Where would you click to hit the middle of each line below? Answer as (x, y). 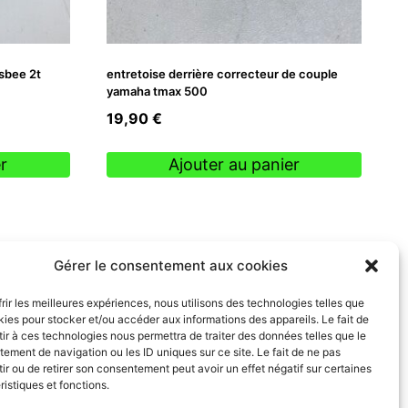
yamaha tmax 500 (157, 91)
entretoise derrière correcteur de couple (222, 73)
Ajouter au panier (234, 165)
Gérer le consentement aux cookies (171, 265)
